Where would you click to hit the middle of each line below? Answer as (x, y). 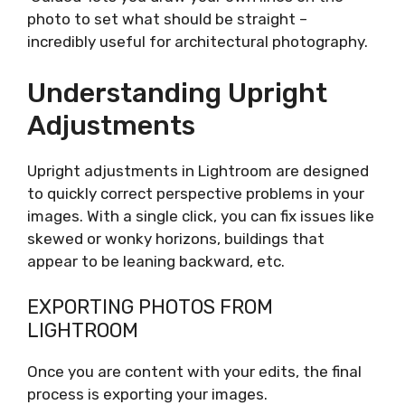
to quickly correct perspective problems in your (196, 193)
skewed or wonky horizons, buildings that (176, 238)
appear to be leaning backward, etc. (156, 261)
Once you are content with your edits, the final (194, 372)
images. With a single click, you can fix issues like (201, 216)
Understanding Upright (177, 93)
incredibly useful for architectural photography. (198, 42)
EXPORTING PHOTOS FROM (150, 307)
